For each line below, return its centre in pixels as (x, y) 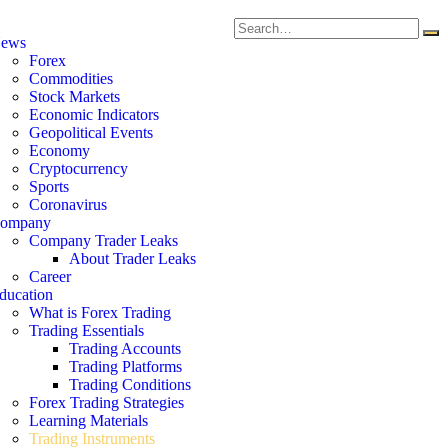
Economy (59, 150)
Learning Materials (88, 420)
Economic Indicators (94, 114)
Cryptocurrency (78, 168)
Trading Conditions (130, 384)
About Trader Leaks (132, 258)
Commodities (71, 78)
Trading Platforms (125, 366)
